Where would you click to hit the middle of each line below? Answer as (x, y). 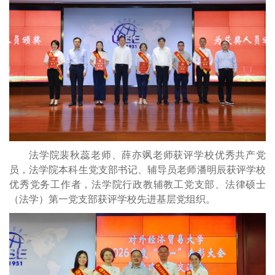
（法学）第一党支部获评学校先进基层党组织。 (112, 199)
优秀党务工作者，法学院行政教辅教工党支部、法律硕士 (137, 184)
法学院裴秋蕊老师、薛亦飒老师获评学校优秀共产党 (147, 155)
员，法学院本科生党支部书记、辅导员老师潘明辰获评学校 (137, 169)
